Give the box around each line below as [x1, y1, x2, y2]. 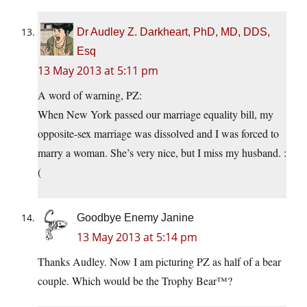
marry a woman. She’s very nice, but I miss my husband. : [38, 145, 286, 160]
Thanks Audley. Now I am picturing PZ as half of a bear [38, 254, 281, 269]
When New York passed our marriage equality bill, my [38, 107, 273, 122]
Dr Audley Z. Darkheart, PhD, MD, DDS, [77, 26, 270, 38]
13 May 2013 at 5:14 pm [77, 230, 197, 245]
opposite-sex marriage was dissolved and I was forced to [38, 126, 279, 141]
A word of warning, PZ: [38, 88, 142, 103]
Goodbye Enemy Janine [77, 212, 194, 224]
